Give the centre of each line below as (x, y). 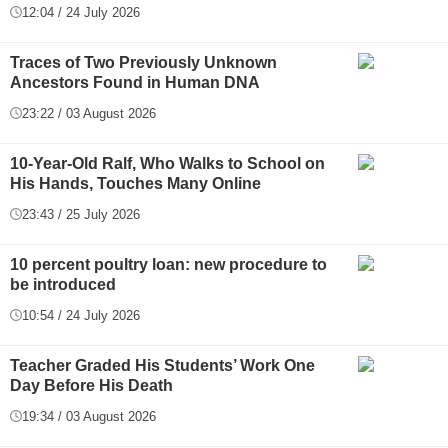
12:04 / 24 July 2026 (81, 12)
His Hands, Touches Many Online (135, 183)
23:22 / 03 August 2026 (89, 113)
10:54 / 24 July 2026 (81, 315)
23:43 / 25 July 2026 (81, 214)
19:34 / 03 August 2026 (89, 416)
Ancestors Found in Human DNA (135, 82)
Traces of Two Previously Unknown (143, 62)
